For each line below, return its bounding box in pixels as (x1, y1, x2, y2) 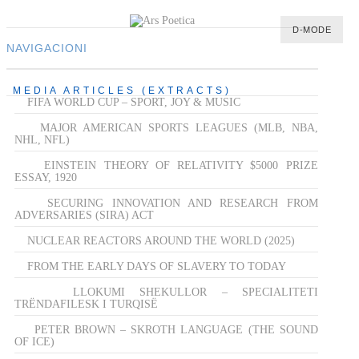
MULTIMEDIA (14, 99, 91, 111)
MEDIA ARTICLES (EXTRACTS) (13, 86, 232, 95)
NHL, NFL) (14, 133, 70, 146)
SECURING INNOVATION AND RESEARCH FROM (47, 196, 318, 209)
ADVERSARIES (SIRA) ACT (14, 208, 154, 221)
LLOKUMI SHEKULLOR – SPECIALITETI (73, 285, 318, 298)
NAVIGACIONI (6, 42, 87, 54)
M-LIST (14, 148, 57, 161)
